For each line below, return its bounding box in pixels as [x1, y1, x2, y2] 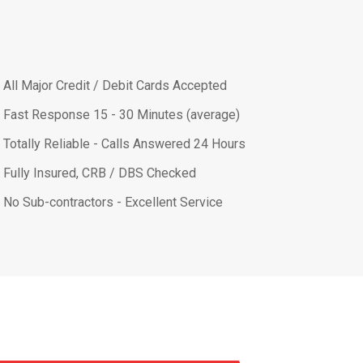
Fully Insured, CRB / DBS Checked [3, 164, 196, 181]
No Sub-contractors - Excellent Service [3, 194, 223, 210]
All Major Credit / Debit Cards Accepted [3, 77, 227, 93]
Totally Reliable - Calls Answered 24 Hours [3, 135, 246, 152]
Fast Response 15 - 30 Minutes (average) [3, 106, 240, 122]
